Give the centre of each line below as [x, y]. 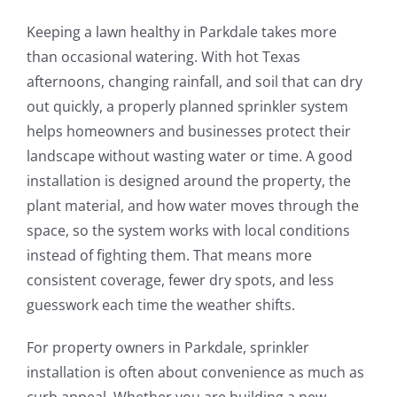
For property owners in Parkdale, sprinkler [167, 347]
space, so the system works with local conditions [188, 230]
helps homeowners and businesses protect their [188, 131]
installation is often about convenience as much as [195, 372]
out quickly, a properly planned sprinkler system [187, 106]
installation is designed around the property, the [188, 180]
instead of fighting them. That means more [169, 255]
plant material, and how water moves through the [192, 205]
